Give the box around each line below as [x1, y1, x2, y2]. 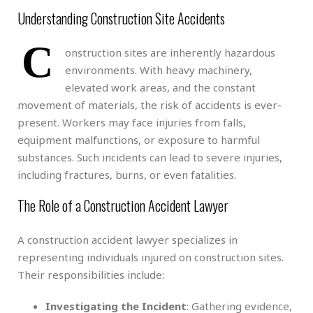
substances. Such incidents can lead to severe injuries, [17, 150, 282, 164]
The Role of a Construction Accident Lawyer [17, 194, 228, 216]
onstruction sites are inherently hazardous [65, 45, 275, 59]
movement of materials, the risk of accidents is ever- [17, 97, 282, 112]
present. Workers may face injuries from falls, [17, 115, 246, 129]
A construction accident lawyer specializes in [17, 232, 238, 247]
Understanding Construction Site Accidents [17, 7, 225, 29]
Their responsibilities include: [17, 267, 164, 282]
